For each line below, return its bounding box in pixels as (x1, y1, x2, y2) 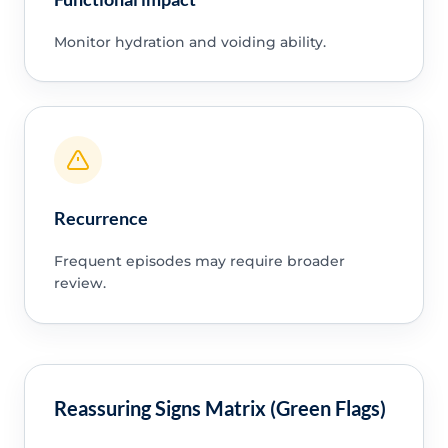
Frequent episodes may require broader (53, 252, 345, 271)
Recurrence (53, 207, 148, 230)
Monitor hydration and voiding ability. (53, 32, 326, 51)
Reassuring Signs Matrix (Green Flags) (53, 395, 386, 420)
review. (53, 274, 106, 293)
